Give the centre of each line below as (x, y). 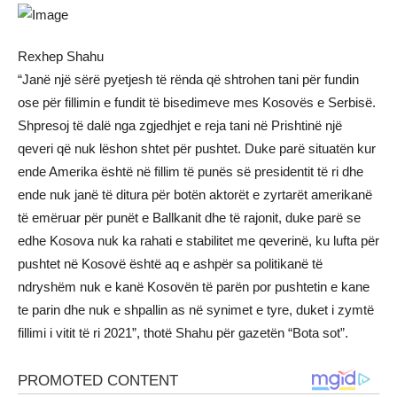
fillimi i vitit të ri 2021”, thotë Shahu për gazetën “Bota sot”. (183, 333)
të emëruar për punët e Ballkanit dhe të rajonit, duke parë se (189, 218)
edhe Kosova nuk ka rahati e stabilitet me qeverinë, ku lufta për (198, 241)
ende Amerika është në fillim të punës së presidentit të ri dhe (191, 172)
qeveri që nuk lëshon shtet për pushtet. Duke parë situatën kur (197, 149)
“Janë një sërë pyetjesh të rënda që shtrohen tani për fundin (188, 80)
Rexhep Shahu (61, 57)
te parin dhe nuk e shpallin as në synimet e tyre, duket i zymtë (196, 310)
